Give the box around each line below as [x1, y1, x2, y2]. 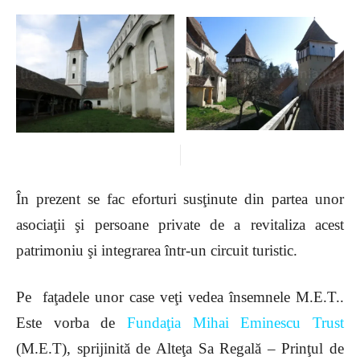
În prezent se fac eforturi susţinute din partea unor [16, 190, 344, 208]
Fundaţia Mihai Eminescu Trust [127, 314, 344, 332]
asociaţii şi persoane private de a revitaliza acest [16, 216, 344, 234]
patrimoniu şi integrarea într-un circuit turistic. [16, 242, 297, 260]
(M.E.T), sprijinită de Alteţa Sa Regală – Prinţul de [16, 340, 344, 358]
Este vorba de [16, 314, 127, 332]
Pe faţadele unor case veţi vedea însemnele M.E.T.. [16, 288, 344, 306]
